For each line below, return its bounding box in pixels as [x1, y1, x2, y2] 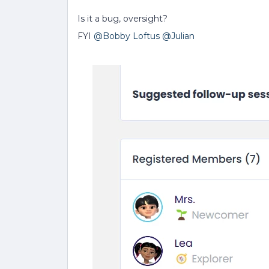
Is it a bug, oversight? [77, 13, 170, 24]
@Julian [162, 31, 195, 41]
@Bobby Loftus [94, 31, 160, 41]
